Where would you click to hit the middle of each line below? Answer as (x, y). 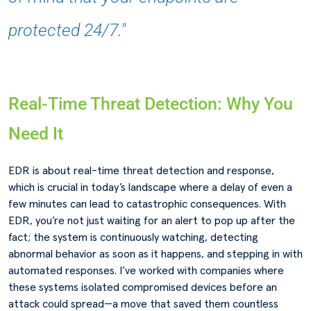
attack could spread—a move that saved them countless (143, 304)
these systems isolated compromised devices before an (143, 287)
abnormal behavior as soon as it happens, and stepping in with (155, 254)
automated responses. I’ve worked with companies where (146, 271)
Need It (36, 134)
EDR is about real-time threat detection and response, (141, 171)
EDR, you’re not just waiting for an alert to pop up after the (152, 221)
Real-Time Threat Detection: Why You (151, 104)
